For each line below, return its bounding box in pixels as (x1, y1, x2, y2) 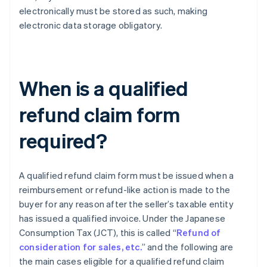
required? (19, 128, 108, 154)
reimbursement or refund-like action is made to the (19, 184, 231, 196)
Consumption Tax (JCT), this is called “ (19, 226, 176, 239)
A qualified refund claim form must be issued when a (19, 169, 234, 182)
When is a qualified (19, 75, 189, 101)
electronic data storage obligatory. (19, 19, 162, 32)
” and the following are (141, 241, 234, 253)
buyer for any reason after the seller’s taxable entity (19, 198, 234, 210)
